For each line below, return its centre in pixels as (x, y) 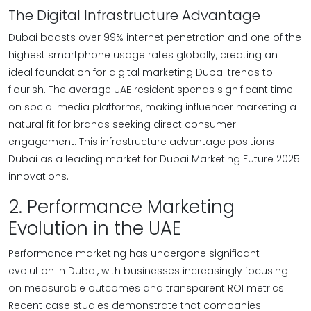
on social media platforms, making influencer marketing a (152, 107)
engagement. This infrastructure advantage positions (141, 142)
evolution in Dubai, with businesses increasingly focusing (148, 271)
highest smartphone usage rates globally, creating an (143, 55)
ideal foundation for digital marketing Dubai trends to (141, 72)
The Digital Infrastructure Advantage (134, 15)
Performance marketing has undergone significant (134, 253)
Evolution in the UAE (95, 228)
